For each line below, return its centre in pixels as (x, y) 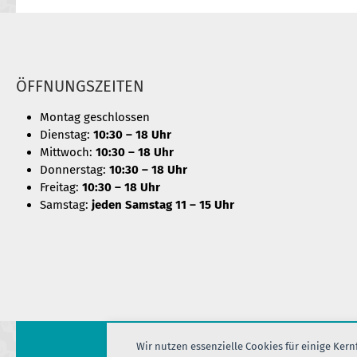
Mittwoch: (68, 152)
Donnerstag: (75, 170)
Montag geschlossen (95, 117)
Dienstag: (67, 135)
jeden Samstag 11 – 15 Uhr (163, 205)
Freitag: (61, 187)
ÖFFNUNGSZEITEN (80, 86)
